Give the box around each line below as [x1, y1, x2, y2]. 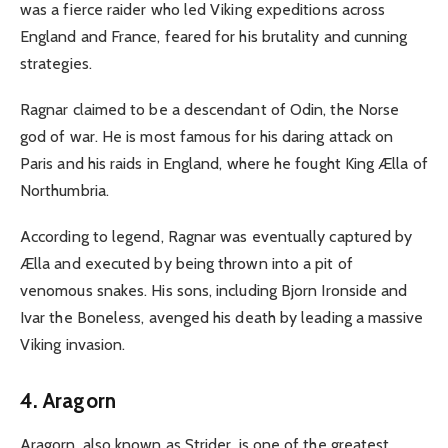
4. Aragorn [20, 388, 116, 414]
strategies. [20, 53, 92, 73]
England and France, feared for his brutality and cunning [20, 26, 408, 46]
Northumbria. [20, 181, 109, 201]
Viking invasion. [20, 335, 130, 355]
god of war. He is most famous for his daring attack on [20, 127, 394, 147]
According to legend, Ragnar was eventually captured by [20, 227, 413, 247]
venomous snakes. [20, 281, 152, 301]
